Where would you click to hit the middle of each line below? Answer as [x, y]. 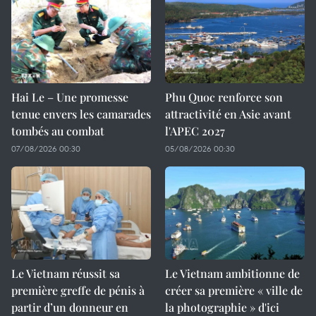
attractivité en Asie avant [228, 114]
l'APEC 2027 [195, 131]
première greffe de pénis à [78, 290]
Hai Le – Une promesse [70, 97]
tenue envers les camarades [81, 114]
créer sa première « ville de [234, 290]
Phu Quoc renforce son [224, 97]
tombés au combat [58, 131]
